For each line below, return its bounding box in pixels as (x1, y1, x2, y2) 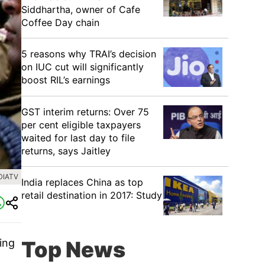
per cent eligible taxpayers (21, 119, 141, 131)
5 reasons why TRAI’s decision (21, 48, 156, 60)
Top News (21, 237, 125, 263)
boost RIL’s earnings (21, 74, 110, 86)
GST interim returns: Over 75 (21, 106, 149, 118)
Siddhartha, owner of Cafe (21, 4, 140, 15)
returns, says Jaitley (21, 145, 111, 157)
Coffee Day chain (21, 17, 99, 28)
